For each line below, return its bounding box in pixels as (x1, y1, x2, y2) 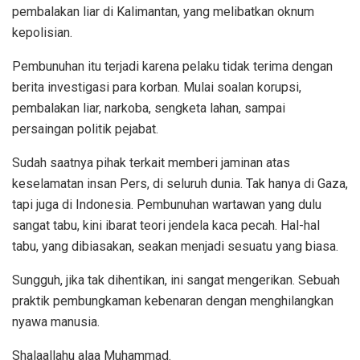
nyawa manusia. (12, 313, 100, 329)
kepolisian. (12, 24, 72, 40)
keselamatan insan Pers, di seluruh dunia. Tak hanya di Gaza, (12, 175, 348, 191)
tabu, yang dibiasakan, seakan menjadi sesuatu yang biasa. (12, 238, 338, 254)
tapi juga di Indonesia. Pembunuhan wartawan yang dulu (12, 196, 321, 212)
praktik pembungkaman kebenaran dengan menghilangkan (12, 292, 333, 309)
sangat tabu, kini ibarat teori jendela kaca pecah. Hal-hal (12, 217, 320, 233)
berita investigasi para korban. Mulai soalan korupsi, (12, 79, 301, 95)
